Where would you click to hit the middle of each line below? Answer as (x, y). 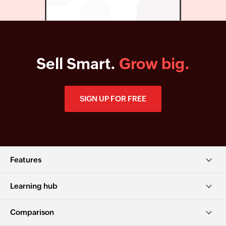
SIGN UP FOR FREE (113, 98)
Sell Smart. (78, 64)
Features (26, 159)
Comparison (32, 212)
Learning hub (34, 186)
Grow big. (154, 64)
